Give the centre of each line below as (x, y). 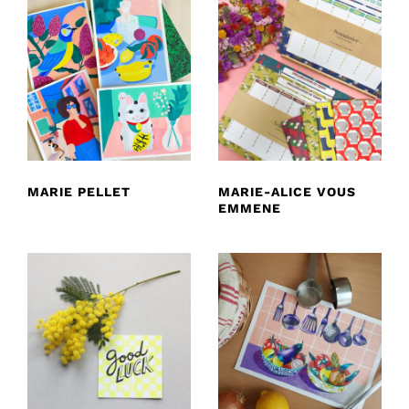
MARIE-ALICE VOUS (287, 191)
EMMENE (250, 208)
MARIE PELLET (79, 191)
